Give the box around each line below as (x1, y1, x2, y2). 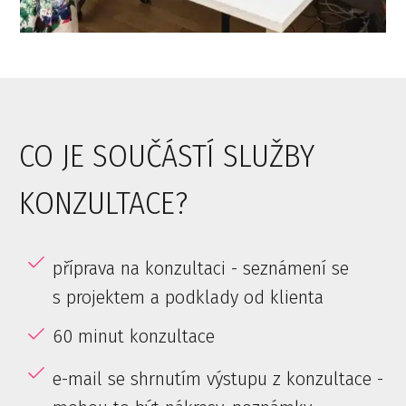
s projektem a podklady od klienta (53, 286, 324, 309)
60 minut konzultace (53, 325, 216, 348)
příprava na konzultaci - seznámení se (53, 257, 350, 280)
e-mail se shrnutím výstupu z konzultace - (53, 368, 384, 391)
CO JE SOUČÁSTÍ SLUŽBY (18, 137, 314, 176)
